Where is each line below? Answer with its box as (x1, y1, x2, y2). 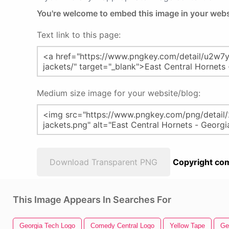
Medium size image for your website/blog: (37, 88, 200, 98)
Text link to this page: (37, 30, 121, 40)
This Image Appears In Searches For (13, 194, 171, 205)
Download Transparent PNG (50, 157, 157, 167)
